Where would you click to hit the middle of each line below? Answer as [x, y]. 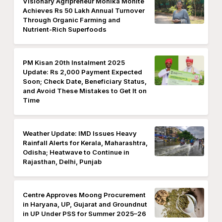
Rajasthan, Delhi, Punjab [62, 162]
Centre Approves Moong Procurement [84, 195]
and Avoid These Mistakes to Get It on [85, 91]
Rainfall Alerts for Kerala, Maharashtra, [85, 143]
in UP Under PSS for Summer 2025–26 [84, 214]
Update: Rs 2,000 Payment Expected [83, 72]
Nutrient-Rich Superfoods [65, 29]
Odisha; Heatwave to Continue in [76, 152]
